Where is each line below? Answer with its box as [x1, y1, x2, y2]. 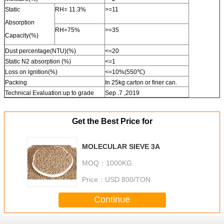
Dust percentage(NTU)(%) [5, 47, 76, 54]
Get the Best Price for [71, 116, 152, 125]
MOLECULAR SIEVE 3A [82, 142, 160, 150]
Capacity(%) [5, 31, 38, 39]
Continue [94, 194, 130, 205]
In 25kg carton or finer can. [105, 78, 177, 86]
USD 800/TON [105, 175, 150, 184]
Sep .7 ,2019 [105, 89, 139, 96]
